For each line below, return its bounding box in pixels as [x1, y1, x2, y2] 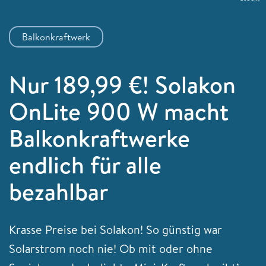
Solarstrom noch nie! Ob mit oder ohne [9, 240, 213, 257]
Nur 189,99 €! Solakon [9, 67, 236, 101]
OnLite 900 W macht [9, 94, 229, 128]
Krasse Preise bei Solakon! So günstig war [9, 221, 222, 238]
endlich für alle [9, 147, 161, 181]
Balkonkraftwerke [9, 121, 190, 154]
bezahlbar [9, 174, 108, 208]
